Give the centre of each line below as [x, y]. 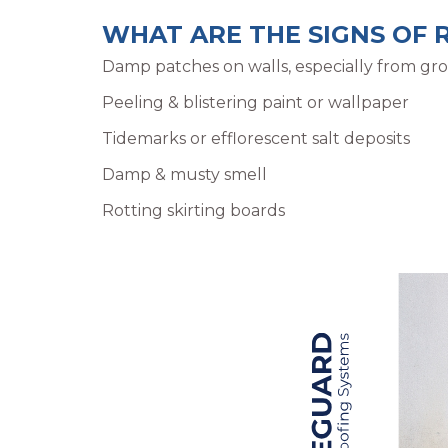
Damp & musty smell [184, 174]
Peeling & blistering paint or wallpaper [255, 102]
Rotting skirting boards [193, 210]
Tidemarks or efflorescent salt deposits [256, 138]
